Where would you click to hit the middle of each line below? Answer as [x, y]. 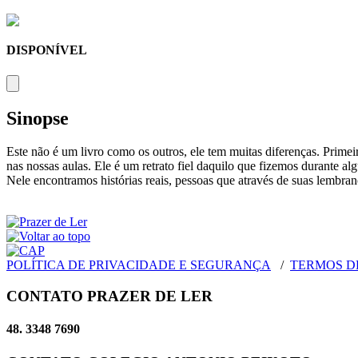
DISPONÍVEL [47, 50]
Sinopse [38, 118]
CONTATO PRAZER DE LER [109, 296]
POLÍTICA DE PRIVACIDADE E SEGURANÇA [139, 265]
